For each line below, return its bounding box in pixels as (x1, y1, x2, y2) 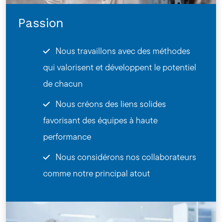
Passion (18, 15, 63, 30)
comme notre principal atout (43, 166, 151, 179)
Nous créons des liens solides (54, 97, 166, 110)
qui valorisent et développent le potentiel (43, 60, 197, 73)
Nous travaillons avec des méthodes (54, 44, 191, 57)
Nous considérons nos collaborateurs (54, 150, 197, 163)
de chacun (43, 77, 83, 90)
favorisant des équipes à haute (43, 113, 158, 126)
